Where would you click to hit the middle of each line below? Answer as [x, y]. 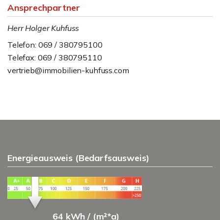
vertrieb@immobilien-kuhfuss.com [68, 70]
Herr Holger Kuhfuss [43, 28]
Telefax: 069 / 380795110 [55, 57]
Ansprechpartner [44, 8]
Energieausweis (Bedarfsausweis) [78, 158]
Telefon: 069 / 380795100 [55, 45]
